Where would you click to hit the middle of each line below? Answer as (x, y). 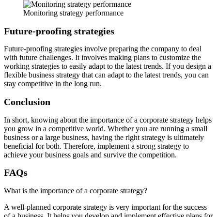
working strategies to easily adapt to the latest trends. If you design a (108, 66)
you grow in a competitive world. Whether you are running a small (106, 128)
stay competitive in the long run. (53, 84)
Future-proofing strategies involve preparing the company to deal (103, 49)
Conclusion (27, 101)
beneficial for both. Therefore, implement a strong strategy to (96, 146)
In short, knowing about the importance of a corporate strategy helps (108, 120)
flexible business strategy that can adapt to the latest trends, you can (106, 75)
